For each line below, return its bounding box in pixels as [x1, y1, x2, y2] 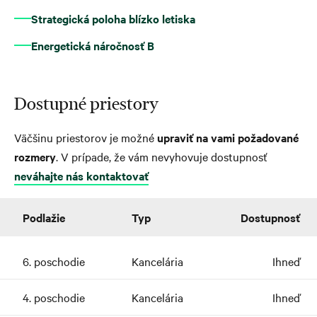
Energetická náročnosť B [31, 37, 154, 53]
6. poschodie [23, 253, 85, 269]
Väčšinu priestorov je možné [14, 129, 157, 145]
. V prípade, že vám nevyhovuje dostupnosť [56, 148, 267, 164]
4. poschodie [23, 289, 85, 305]
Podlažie [23, 209, 65, 225]
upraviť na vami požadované [157, 129, 299, 145]
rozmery [14, 148, 56, 164]
